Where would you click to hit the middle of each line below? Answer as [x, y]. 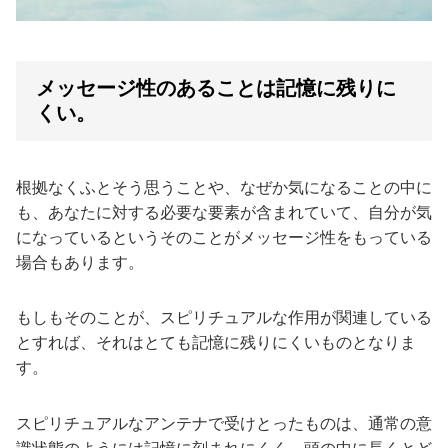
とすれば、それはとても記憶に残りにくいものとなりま [216, 343]
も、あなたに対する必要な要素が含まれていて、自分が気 [224, 212]
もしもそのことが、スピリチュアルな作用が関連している [224, 318]
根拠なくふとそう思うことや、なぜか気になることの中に [224, 187]
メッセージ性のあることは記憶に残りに [216, 87]
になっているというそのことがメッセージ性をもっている [224, 237]
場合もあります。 [80, 262]
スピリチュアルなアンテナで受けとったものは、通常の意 [224, 423]
